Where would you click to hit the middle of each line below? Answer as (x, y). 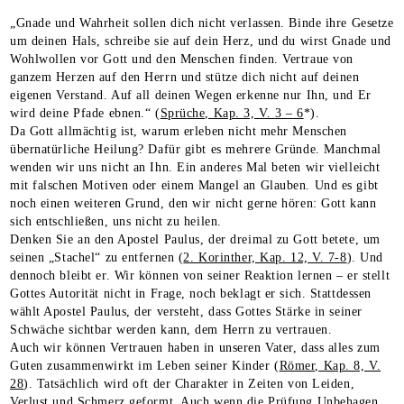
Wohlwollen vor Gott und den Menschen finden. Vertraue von (182, 59)
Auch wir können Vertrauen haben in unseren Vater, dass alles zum (195, 347)
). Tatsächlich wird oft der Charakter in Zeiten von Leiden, (189, 383)
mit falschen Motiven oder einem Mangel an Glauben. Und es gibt (194, 185)
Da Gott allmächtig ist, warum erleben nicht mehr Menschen (179, 131)
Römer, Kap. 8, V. (330, 365)
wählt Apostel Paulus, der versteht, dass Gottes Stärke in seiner (186, 311)
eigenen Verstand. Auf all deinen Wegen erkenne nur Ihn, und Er (191, 95)
